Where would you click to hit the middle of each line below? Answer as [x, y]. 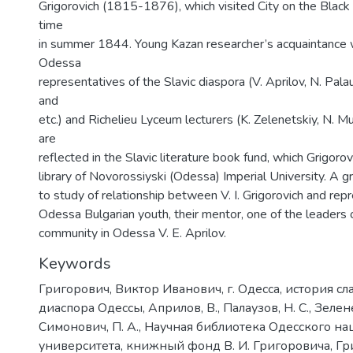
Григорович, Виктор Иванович [130, 289]
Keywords [75, 263]
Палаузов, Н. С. [266, 308]
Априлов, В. [183, 308]
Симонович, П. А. [89, 327]
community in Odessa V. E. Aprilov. [132, 233]
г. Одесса [253, 289]
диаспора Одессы [91, 308]
